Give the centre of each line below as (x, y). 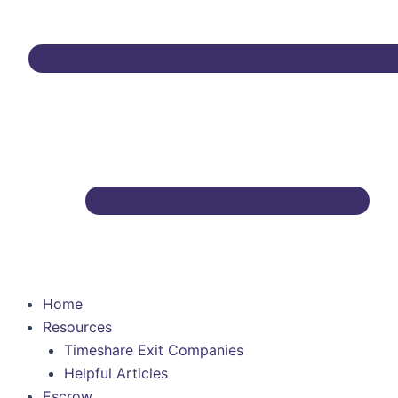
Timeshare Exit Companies (154, 350)
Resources (77, 327)
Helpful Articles (116, 373)
